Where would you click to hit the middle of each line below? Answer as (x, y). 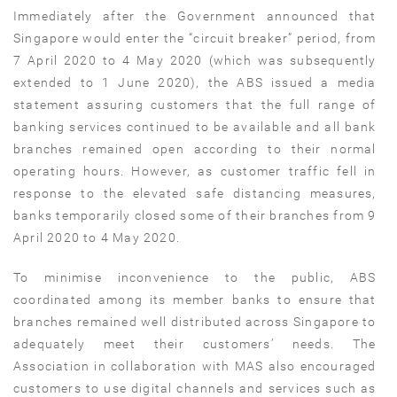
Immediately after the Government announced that (195, 16)
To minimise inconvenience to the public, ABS (195, 278)
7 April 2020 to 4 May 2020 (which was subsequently (195, 61)
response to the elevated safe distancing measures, (195, 194)
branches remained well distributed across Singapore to (195, 322)
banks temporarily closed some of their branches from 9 (195, 216)
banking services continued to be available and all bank (195, 127)
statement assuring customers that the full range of (195, 105)
